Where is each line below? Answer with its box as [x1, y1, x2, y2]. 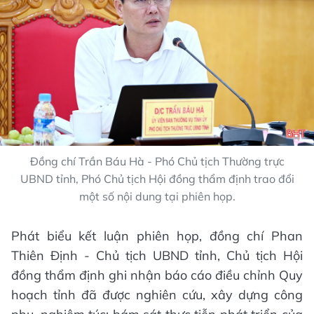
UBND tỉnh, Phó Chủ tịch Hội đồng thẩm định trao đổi [20, 172, 294, 186]
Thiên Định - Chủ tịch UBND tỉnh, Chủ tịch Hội [11, 247, 303, 264]
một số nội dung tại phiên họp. [78, 189, 235, 204]
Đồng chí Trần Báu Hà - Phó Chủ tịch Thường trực [29, 154, 285, 169]
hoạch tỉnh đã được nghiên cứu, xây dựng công [11, 287, 303, 303]
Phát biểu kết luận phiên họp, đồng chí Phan [11, 228, 303, 245]
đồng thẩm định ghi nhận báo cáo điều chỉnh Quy [11, 267, 303, 284]
